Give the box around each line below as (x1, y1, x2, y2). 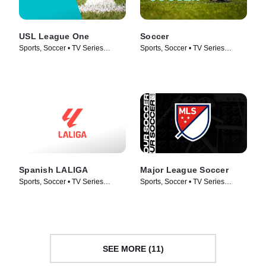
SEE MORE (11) (102, 243, 164, 254)
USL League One (19, 31, 90, 41)
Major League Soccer (140, 165, 229, 175)
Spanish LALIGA (19, 165, 88, 175)
